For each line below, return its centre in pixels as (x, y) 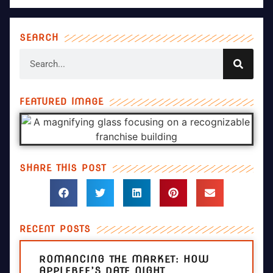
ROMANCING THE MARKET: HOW (124, 260)
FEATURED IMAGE (62, 102)
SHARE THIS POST (63, 168)
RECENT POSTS (55, 229)
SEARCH (39, 38)
